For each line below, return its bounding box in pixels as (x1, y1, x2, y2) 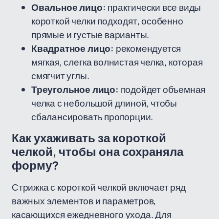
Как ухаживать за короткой (12, 132, 166, 145)
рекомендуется (113, 42, 181, 55)
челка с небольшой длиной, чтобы (31, 97, 177, 109)
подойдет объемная (118, 83, 206, 96)
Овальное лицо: (31, 1, 106, 14)
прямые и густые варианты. (31, 28, 150, 41)
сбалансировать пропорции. (31, 110, 153, 123)
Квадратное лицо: (31, 42, 114, 55)
